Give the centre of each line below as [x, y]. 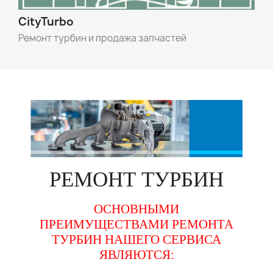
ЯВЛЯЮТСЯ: [136, 255]
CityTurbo [46, 22]
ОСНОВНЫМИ [136, 209]
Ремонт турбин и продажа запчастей [102, 38]
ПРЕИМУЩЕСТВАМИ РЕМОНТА [136, 225]
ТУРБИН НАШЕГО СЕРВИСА [136, 240]
